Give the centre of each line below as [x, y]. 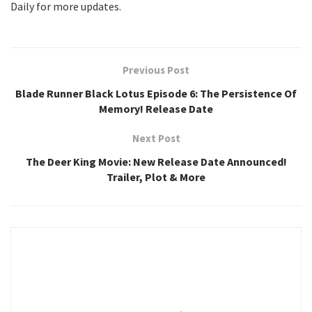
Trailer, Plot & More [156, 177]
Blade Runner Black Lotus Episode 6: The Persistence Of [156, 94]
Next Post [156, 139]
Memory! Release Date [156, 109]
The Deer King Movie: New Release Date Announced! [156, 162]
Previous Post [156, 70]
